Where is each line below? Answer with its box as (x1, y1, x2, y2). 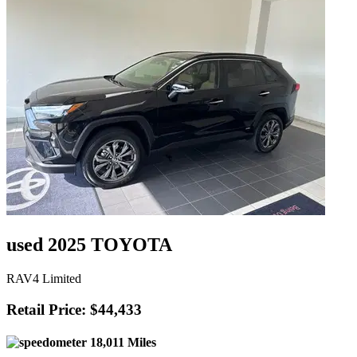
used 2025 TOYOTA (6, 234, 172, 256)
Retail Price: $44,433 (6, 300, 142, 318)
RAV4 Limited (6, 272, 81, 286)
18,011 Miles (87, 335, 156, 350)
